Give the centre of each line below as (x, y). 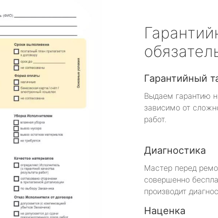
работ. (155, 119)
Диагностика (175, 150)
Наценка (165, 210)
